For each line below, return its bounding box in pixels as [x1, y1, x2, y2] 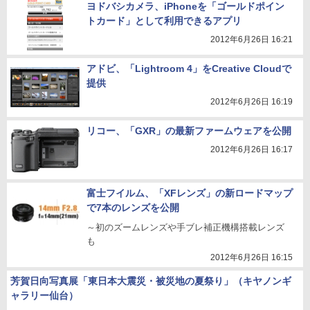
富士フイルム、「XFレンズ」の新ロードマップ [86, 188, 293, 199]
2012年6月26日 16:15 [210, 253, 293, 262]
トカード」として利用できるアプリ [86, 15, 241, 26]
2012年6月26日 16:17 [210, 145, 293, 154]
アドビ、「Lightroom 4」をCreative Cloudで [86, 63, 291, 74]
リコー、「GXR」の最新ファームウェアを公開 [86, 125, 291, 136]
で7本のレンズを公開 [86, 202, 179, 213]
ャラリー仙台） [10, 290, 78, 301]
